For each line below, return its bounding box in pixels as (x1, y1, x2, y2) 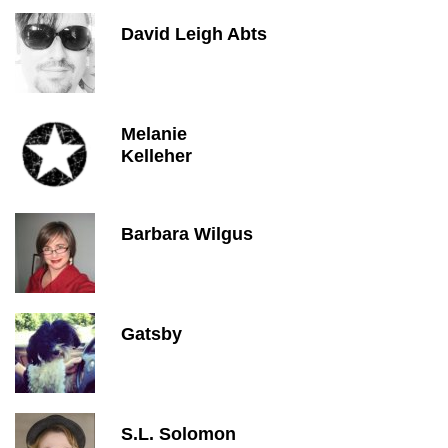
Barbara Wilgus (121, 224, 253, 244)
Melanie (121, 124, 187, 144)
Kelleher (121, 146, 203, 166)
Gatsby (121, 324, 182, 344)
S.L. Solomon (121, 424, 236, 444)
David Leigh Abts (121, 24, 267, 44)
